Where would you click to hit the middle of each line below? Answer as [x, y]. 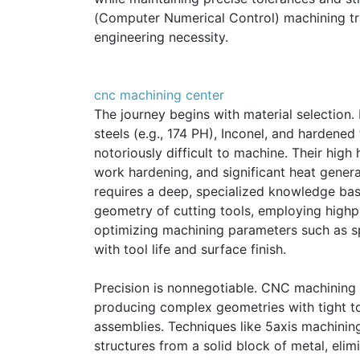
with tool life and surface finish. [190, 250]
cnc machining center [159, 95]
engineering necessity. [161, 37]
